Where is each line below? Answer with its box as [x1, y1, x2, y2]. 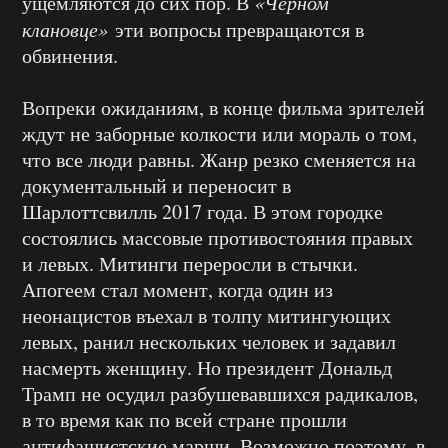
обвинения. [22, 42, 118, 69]
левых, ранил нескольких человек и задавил [22, 328, 396, 355]
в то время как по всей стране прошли [22, 406, 347, 433]
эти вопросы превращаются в [108, 16, 364, 43]
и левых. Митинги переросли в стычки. [22, 250, 358, 277]
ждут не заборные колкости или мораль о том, [22, 120, 417, 147]
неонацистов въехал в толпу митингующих [22, 302, 391, 329]
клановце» [22, 16, 108, 42]
